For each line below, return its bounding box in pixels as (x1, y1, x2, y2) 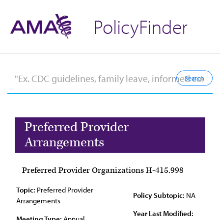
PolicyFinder (93, 14, 188, 39)
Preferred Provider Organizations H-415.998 (22, 165, 184, 176)
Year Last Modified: (133, 209, 193, 218)
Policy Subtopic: (133, 191, 185, 200)
